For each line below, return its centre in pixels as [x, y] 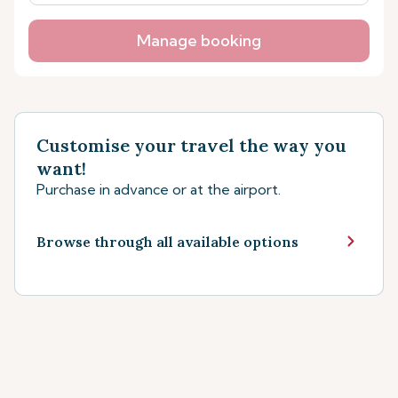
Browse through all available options [167, 241]
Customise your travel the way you [191, 145]
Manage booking [199, 40]
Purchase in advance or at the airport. [159, 189]
